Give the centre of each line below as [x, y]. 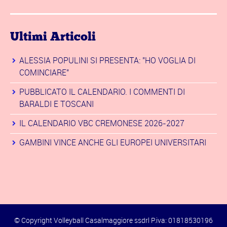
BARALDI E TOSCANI [56, 104]
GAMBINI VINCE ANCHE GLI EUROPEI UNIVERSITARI [113, 143]
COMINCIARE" [44, 73]
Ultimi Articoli [53, 37]
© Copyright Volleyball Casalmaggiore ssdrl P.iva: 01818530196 [113, 220]
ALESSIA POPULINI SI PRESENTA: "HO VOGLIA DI [107, 61]
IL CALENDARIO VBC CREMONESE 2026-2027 [102, 123]
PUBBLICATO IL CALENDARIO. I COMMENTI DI [102, 92]
